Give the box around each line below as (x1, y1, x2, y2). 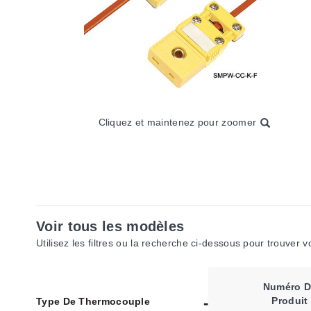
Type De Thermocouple (36, 296, 150, 307)
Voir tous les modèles (36, 219, 185, 234)
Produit (271, 295, 308, 306)
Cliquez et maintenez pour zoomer (98, 117, 257, 128)
